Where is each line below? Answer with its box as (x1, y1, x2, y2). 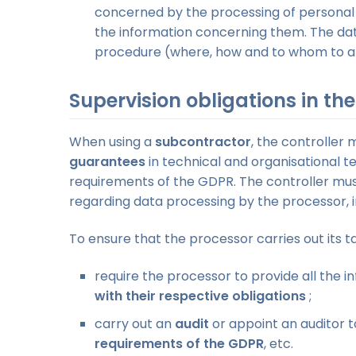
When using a (69, 133, 155, 152)
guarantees (69, 153, 145, 172)
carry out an (95, 315, 175, 334)
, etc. (264, 335, 293, 354)
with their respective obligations (95, 287, 306, 306)
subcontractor (155, 133, 251, 152)
